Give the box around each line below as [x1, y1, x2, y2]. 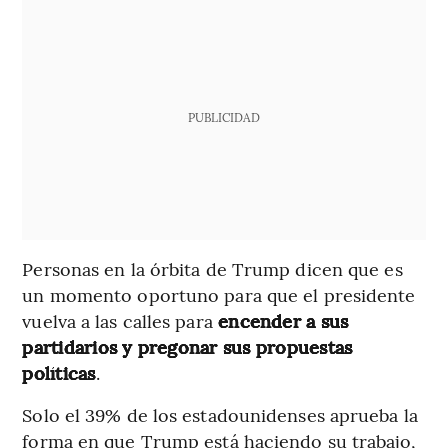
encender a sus [212, 307, 349, 333]
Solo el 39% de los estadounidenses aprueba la [22, 401, 418, 427]
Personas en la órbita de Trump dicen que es [22, 255, 403, 281]
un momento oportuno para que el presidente [22, 281, 416, 307]
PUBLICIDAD [187, 108, 260, 125]
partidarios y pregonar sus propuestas [22, 333, 353, 359]
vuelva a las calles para [22, 307, 213, 333]
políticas [22, 359, 96, 385]
